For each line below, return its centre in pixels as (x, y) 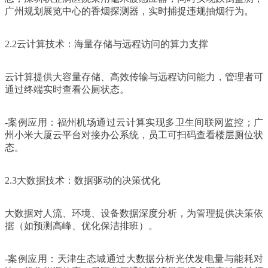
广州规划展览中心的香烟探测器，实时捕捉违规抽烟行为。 (129, 11)
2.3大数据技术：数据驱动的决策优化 (83, 180)
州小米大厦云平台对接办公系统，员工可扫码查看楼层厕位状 (134, 135)
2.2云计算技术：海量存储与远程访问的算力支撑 (106, 44)
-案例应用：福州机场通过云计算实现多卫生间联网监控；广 (134, 122)
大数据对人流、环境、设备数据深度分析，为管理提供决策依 (134, 213)
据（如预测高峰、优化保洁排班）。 (81, 226)
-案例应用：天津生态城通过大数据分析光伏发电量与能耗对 (134, 258)
